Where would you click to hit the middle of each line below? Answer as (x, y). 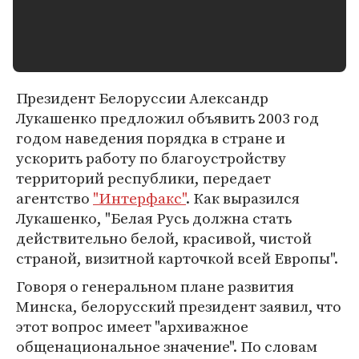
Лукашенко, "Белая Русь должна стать (154, 218)
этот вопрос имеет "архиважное (132, 326)
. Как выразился (243, 198)
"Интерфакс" (139, 198)
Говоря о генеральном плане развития (155, 286)
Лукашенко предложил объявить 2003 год (167, 118)
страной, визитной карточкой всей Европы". (177, 258)
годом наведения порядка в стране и (151, 138)
